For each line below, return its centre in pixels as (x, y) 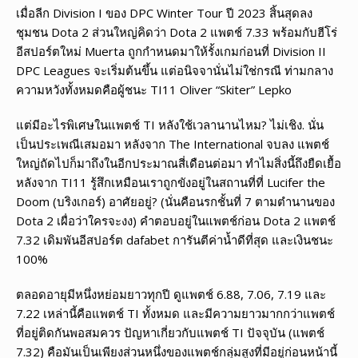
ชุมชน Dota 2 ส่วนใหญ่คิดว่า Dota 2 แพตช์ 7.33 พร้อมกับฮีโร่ (177, 32)
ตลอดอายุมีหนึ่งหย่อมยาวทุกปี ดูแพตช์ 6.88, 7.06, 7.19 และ (171, 294)
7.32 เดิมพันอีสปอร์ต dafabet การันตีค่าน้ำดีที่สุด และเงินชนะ (175, 239)
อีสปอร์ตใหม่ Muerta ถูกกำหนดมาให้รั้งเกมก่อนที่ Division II (171, 51)
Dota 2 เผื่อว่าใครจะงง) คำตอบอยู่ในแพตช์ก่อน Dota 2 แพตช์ (176, 220)
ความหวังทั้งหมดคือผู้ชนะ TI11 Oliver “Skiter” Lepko (154, 89)
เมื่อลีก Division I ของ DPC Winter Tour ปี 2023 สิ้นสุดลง (164, 12)
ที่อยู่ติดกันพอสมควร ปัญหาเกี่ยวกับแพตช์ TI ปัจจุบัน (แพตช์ (170, 332)
